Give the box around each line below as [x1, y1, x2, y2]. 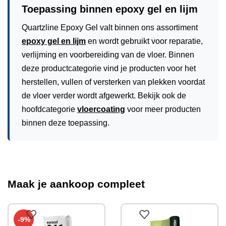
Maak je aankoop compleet [8, 178, 145, 190]
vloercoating [77, 104, 125, 114]
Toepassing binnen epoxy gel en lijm [22, 3, 198, 15]
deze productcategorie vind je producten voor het [22, 64, 196, 73]
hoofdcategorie [22, 104, 77, 114]
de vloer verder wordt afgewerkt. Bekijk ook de [22, 91, 186, 100]
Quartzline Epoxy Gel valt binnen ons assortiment [22, 23, 198, 32]
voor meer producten [125, 104, 201, 114]
